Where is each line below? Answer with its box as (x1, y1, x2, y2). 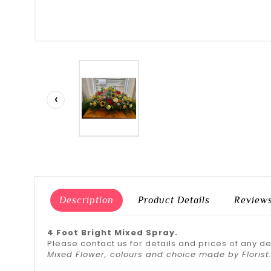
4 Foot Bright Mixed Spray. (47, 226, 178, 238)
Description (59, 194, 114, 206)
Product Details (138, 194, 210, 206)
